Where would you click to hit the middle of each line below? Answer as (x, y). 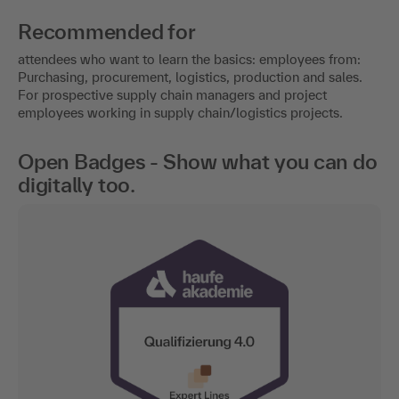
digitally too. (77, 184)
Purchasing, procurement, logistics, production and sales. (190, 77)
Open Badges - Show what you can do (198, 161)
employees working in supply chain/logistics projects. (180, 112)
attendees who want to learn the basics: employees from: (189, 59)
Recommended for (107, 31)
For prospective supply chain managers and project (172, 94)
